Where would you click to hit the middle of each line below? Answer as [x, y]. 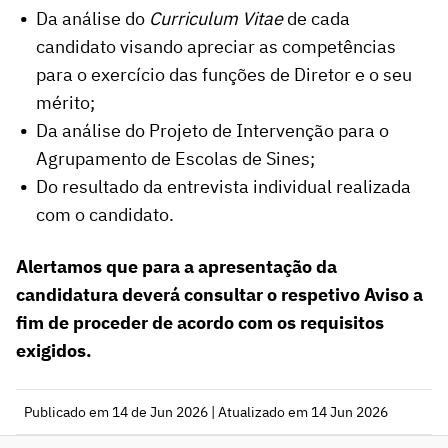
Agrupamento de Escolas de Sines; [175, 159]
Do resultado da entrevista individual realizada [223, 187]
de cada [316, 19]
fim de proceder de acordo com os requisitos [200, 323]
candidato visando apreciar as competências [216, 47]
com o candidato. [105, 215]
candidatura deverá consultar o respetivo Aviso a [219, 295]
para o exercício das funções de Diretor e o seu [224, 75]
